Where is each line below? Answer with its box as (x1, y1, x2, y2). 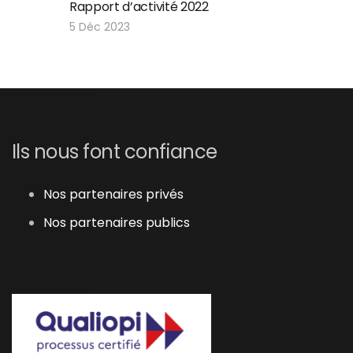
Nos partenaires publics (43, 214, 190, 232)
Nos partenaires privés (43, 185, 184, 204)
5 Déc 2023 (69, 19, 130, 35)
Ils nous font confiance (11, 139, 217, 165)
